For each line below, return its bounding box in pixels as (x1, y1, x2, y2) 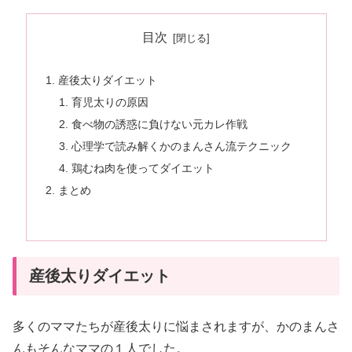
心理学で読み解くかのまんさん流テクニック (71, 139, 292, 152)
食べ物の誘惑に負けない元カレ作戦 (71, 117, 248, 130)
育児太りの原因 (71, 96, 149, 108)
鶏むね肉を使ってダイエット (71, 161, 215, 174)
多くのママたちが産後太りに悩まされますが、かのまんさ (13, 319, 339, 333)
